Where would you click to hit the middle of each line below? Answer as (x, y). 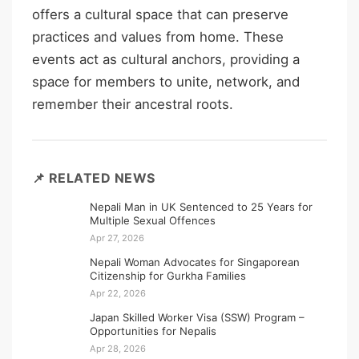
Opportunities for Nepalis (153, 331)
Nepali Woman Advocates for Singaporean (195, 262)
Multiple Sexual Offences (153, 221)
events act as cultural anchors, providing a (166, 59)
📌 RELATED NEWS (94, 178)
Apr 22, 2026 (118, 294)
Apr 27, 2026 (117, 238)
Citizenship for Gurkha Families (168, 276)
